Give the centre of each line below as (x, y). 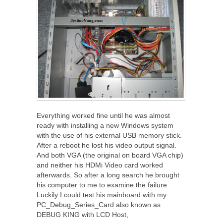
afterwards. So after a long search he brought (108, 175)
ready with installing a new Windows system (105, 126)
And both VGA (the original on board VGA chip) (110, 155)
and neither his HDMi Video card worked (100, 165)
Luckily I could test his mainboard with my (102, 195)
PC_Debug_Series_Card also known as (99, 205)
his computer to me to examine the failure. (103, 185)
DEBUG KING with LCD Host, (83, 215)
